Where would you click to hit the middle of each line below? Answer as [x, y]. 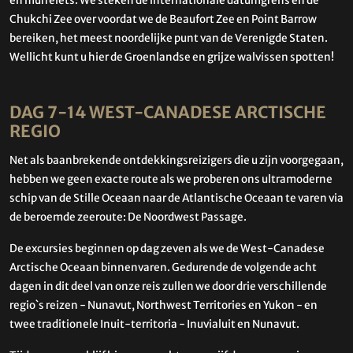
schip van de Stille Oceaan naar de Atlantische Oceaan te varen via [176, 198]
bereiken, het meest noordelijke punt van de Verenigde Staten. [169, 39]
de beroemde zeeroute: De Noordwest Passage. [129, 217]
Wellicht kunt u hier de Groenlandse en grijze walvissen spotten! [172, 58]
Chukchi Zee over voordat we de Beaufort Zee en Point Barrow [163, 20]
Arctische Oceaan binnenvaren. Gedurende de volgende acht [163, 267]
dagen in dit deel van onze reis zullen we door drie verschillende [168, 286]
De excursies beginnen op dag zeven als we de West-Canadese [167, 248]
